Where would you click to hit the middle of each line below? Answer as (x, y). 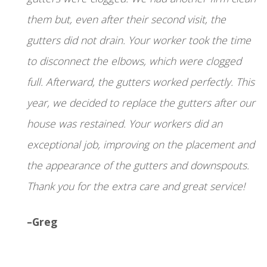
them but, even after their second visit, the (126, 19)
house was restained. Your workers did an (125, 124)
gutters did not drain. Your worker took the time (139, 40)
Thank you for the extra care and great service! (136, 186)
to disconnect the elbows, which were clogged (134, 61)
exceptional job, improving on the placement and (141, 145)
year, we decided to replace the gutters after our (141, 103)
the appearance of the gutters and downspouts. (138, 165)
